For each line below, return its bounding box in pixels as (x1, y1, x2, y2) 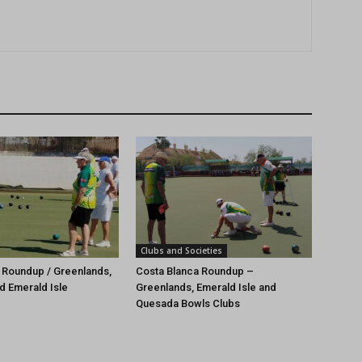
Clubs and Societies (141, 245, 222, 256)
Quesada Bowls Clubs (136, 297, 240, 309)
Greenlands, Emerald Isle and (136, 281, 276, 293)
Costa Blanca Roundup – (136, 265, 254, 277)
